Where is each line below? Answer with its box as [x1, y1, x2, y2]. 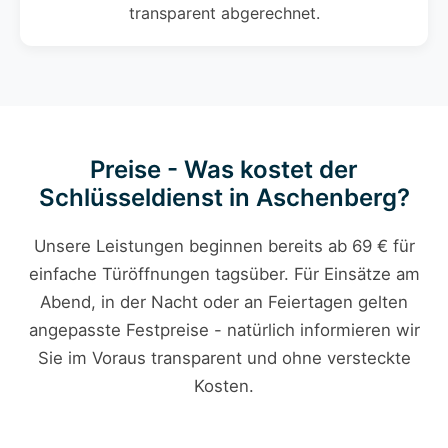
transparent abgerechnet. [128, 3, 320, 24]
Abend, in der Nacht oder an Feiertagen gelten [40, 292, 408, 313]
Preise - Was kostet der [90, 155, 358, 185]
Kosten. [194, 376, 254, 397]
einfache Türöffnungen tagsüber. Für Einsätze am [28, 264, 420, 285]
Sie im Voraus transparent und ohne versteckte [37, 348, 411, 369]
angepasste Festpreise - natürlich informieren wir [28, 320, 420, 341]
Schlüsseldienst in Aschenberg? [38, 183, 410, 213]
